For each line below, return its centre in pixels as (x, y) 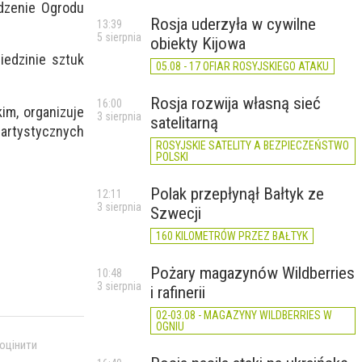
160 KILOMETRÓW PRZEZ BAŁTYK (232, 236)
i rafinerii (178, 293)
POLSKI (172, 157)
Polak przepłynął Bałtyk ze (237, 194)
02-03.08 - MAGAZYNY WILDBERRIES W (244, 315)
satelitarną (184, 123)
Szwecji (176, 213)
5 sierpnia (119, 37)
